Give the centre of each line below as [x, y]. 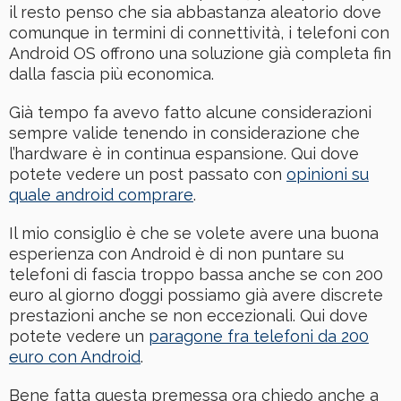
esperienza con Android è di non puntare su [176, 254]
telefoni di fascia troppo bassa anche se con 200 [196, 275]
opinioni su [328, 175]
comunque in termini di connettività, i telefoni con [199, 33]
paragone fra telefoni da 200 [259, 337]
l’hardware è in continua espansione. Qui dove [184, 154]
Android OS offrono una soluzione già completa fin [200, 54]
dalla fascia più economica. [111, 74]
